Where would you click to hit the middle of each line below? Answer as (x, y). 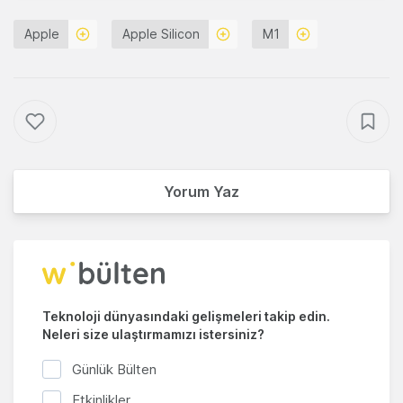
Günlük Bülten (114, 369)
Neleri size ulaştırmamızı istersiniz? (153, 335)
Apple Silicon (161, 34)
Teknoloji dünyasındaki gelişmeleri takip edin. (186, 317)
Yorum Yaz (201, 192)
